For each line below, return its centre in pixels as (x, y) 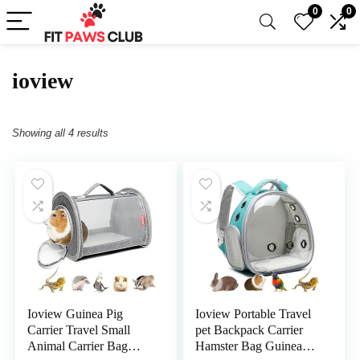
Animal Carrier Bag (78, 346)
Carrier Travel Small (79, 330)
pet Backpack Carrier (250, 330)
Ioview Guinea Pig (76, 314)
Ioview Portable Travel (254, 314)
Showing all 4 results (60, 133)
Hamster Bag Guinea (249, 346)
